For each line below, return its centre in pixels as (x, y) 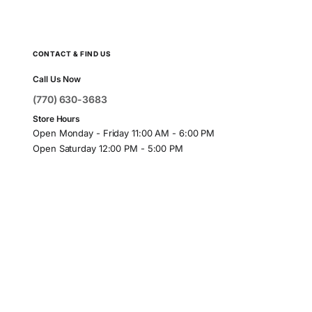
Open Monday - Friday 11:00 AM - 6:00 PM (124, 133)
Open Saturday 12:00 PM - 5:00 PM (108, 148)
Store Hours (57, 118)
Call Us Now (57, 79)
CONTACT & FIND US (72, 53)
